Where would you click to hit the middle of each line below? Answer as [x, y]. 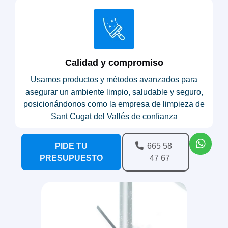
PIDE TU [71, 146]
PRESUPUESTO [71, 158]
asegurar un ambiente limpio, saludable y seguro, [114, 92]
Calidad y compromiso [114, 62]
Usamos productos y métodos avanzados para [114, 79]
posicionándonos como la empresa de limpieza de [114, 104]
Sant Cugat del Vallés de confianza [114, 116]
